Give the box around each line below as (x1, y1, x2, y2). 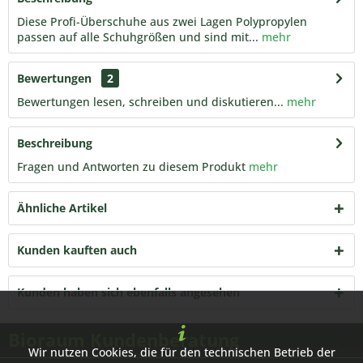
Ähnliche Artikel (17, 200, 107, 216)
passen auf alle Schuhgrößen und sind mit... (17, 29, 258, 45)
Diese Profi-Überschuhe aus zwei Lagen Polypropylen (17, 14, 307, 29)
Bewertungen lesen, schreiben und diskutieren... (17, 94, 284, 109)
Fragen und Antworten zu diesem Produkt (17, 159, 246, 174)
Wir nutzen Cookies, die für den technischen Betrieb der (28, 344, 335, 360)
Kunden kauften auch (17, 242, 137, 258)
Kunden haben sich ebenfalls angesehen (17, 284, 240, 300)
